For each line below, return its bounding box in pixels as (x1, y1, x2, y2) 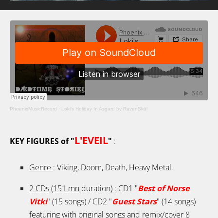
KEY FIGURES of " (10, 136, 74, 147)
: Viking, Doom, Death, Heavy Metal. (53, 162, 173, 173)
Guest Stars (112, 196, 157, 207)
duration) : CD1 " (79, 183, 138, 194)
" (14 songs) (157, 196, 196, 207)
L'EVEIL (74, 134, 108, 147)
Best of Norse (138, 183, 189, 194)
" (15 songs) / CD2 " (47, 196, 112, 207)
